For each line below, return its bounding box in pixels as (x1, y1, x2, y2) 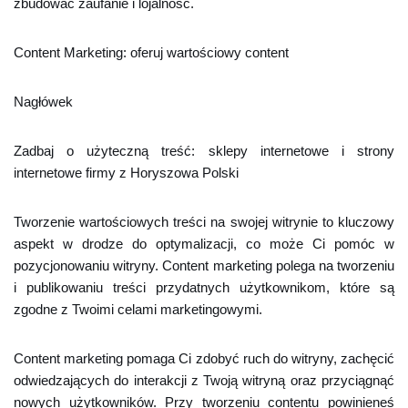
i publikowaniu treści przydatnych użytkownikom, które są (14, 280, 394, 295)
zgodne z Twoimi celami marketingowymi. (14, 301, 262, 317)
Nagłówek (14, 94, 73, 109)
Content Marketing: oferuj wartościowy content (14, 45, 289, 60)
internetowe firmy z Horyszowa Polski (14, 165, 239, 180)
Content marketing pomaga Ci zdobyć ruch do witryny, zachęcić (14, 351, 394, 366)
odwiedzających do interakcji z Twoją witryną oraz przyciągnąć (14, 372, 394, 388)
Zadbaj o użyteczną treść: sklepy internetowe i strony (14, 143, 394, 158)
